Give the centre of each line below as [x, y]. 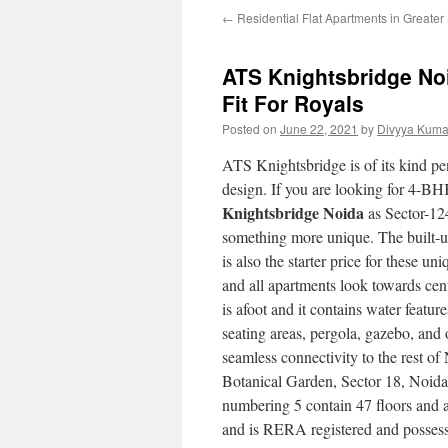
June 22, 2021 [319, 128]
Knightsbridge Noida [293, 212]
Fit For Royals [293, 103]
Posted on [249, 128]
